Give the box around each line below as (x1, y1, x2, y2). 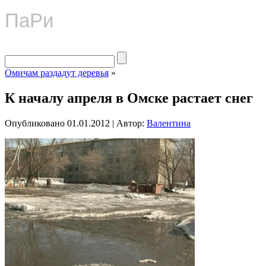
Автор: (116, 118, 144, 128)
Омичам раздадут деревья (5, 68, 109, 78)
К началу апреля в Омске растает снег (5, 90, 253, 106)
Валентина (147, 118, 191, 128)
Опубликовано (5, 118, 65, 128)
